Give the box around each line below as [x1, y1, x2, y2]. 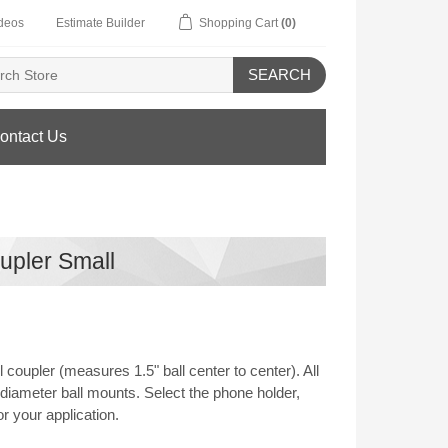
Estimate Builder [56, 16, 145, 30]
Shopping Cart [199, 16, 278, 30]
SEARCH [248, 66, 311, 83]
